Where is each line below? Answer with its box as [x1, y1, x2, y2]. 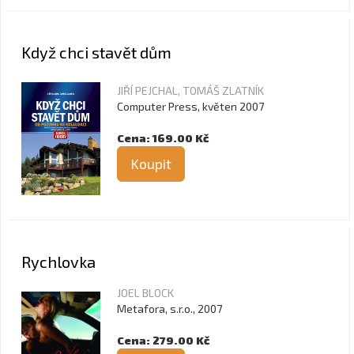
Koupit [130, 155, 171, 172]
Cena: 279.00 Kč [117, 333, 209, 347]
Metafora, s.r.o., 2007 [117, 302, 222, 315]
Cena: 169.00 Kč [117, 131, 209, 145]
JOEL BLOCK [117, 286, 174, 299]
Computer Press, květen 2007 [117, 100, 264, 113]
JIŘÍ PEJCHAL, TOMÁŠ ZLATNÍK [117, 84, 264, 97]
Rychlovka [21, 252, 96, 271]
